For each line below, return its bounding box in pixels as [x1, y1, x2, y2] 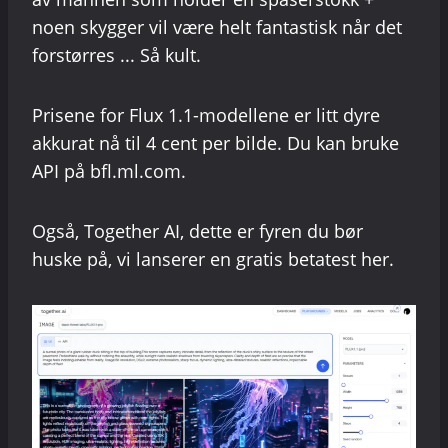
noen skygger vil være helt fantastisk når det [32, 15, 402, 40]
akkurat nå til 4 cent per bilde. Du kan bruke [32, 131, 399, 156]
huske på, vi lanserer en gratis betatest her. [32, 247, 394, 272]
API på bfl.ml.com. [32, 159, 186, 184]
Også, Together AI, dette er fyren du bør [32, 219, 363, 244]
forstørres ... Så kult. [32, 43, 201, 68]
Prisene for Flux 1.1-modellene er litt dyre [32, 103, 380, 128]
